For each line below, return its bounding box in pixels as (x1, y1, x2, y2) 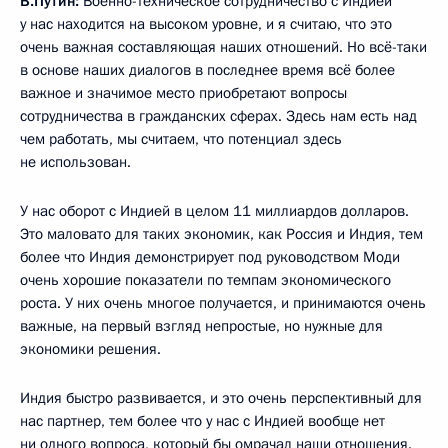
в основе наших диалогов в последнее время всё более (20, 59, 395, 80)
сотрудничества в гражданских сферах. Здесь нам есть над (20, 105, 417, 126)
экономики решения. (20, 338, 161, 359)
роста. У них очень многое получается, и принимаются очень (20, 292, 426, 313)
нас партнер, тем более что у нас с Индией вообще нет (20, 410, 385, 431)
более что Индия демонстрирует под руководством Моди (20, 246, 400, 267)
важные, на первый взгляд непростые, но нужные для (20, 315, 383, 336)
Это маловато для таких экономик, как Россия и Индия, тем (20, 223, 423, 244)
